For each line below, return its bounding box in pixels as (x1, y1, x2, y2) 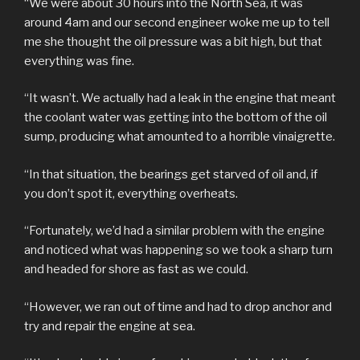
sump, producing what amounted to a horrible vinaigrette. (24, 129, 335, 145)
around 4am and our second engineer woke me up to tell (24, 14, 329, 30)
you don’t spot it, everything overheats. (24, 186, 238, 201)
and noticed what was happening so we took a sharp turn (24, 243, 333, 258)
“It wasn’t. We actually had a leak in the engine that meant (24, 91, 336, 106)
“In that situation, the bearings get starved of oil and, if (24, 166, 317, 182)
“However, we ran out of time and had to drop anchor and (24, 299, 332, 314)
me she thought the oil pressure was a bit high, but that (24, 34, 322, 49)
